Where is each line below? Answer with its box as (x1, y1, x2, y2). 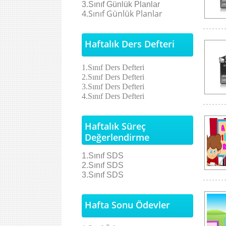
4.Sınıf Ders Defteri (82, 92, 144, 100)
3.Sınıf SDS (82, 171, 124, 179)
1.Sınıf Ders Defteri (82, 63, 144, 72)
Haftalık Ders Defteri (85, 38, 175, 50)
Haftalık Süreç (85, 120, 146, 132)
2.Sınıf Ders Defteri (82, 73, 144, 81)
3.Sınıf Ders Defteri (82, 82, 144, 91)
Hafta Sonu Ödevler (85, 199, 170, 211)
